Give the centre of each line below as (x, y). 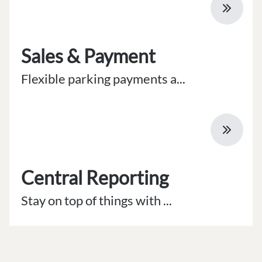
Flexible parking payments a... (103, 78)
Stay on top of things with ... (96, 200)
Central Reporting (95, 177)
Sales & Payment (88, 56)
